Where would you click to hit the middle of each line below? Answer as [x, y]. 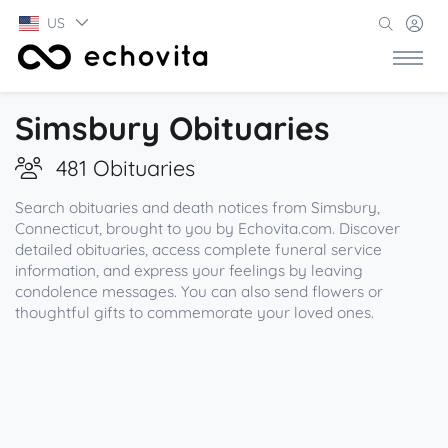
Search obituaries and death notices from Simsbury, [197, 207]
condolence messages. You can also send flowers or [199, 291]
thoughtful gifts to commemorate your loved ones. [194, 312]
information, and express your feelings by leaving [189, 270]
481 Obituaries [125, 167]
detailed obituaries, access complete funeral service [198, 249]
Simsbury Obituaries [172, 128]
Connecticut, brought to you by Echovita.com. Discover [207, 228]
